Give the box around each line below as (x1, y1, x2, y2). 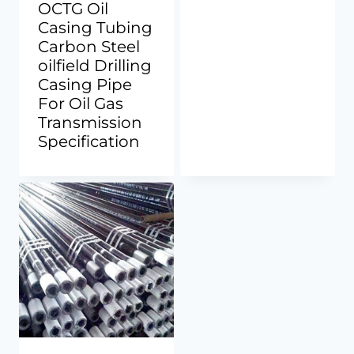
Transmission (38, 113, 142, 132)
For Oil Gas (38, 94, 123, 113)
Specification (38, 132, 140, 151)
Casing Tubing (38, 18, 153, 37)
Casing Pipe (38, 75, 132, 94)
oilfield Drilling (38, 56, 152, 75)
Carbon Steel (38, 37, 140, 56)
